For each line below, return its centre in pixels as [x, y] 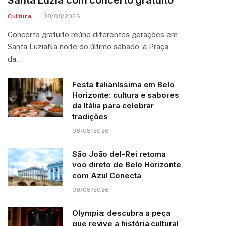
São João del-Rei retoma [119, 154]
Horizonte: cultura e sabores [126, 95]
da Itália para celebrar [113, 106]
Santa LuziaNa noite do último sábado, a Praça [88, 47]
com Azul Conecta [107, 176]
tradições [90, 117]
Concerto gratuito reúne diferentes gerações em [93, 35]
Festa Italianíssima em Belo [123, 85]
